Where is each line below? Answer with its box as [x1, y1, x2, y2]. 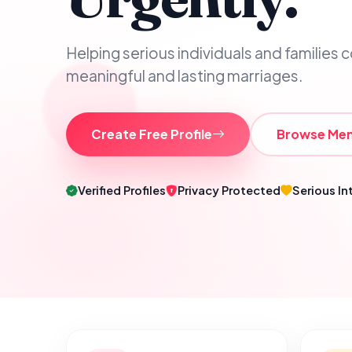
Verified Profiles [78, 183, 166, 197]
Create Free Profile [91, 126, 212, 142]
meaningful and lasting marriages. [66, 66, 303, 85]
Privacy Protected [178, 183, 280, 197]
